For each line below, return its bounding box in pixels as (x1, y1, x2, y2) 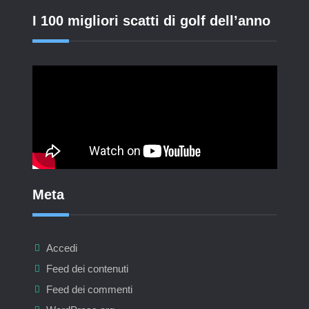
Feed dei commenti (46, 283, 132, 296)
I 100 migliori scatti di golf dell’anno (32, 13, 270, 29)
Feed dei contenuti (46, 263, 128, 275)
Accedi (46, 242, 77, 255)
